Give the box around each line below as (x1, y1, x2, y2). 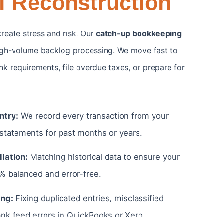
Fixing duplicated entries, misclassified (13, 193, 164, 203)
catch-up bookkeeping (96, 28, 182, 38)
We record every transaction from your (18, 110, 169, 121)
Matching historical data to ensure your (28, 152, 180, 162)
